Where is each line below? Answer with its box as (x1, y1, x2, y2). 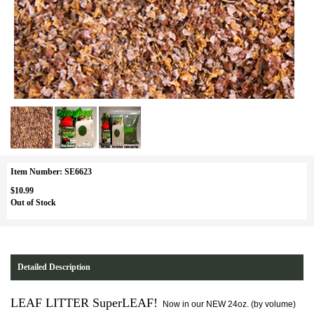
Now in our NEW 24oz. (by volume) (163, 299, 296, 309)
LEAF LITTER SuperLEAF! (11, 296, 161, 310)
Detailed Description (18, 262, 90, 272)
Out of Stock (11, 198, 56, 207)
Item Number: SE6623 (11, 167, 92, 177)
